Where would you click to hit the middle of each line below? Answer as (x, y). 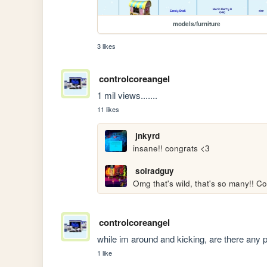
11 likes (108, 109)
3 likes (107, 46)
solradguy (154, 170)
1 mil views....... (128, 95)
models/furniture (197, 24)
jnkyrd (147, 135)
